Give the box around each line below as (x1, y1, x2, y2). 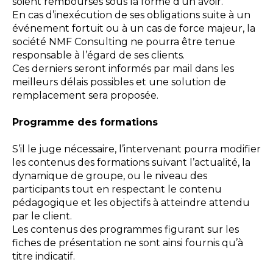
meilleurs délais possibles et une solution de (12, 76, 226, 88)
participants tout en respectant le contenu (12, 183, 222, 195)
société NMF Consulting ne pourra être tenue (12, 36, 235, 48)
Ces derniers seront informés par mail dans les (12, 63, 234, 74)
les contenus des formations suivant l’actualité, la (12, 157, 250, 168)
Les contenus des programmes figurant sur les (12, 224, 239, 235)
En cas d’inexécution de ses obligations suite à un (12, 9, 250, 21)
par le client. (12, 210, 72, 222)
